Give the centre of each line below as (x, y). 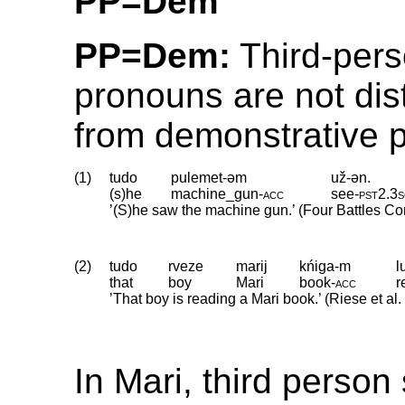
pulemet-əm (209, 177)
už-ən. (351, 177)
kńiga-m (325, 266)
